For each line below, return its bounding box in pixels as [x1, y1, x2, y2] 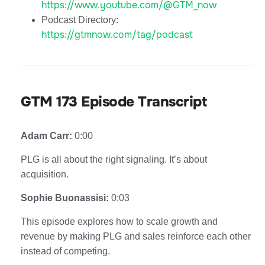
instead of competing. [21, 245, 110, 256]
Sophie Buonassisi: [21, 192, 111, 203]
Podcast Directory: [41, 14, 118, 25]
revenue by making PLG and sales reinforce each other [21, 231, 251, 241]
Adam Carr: [21, 130, 75, 141]
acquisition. [21, 169, 69, 179]
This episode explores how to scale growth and [21, 216, 218, 227]
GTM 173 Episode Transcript [21, 92, 206, 111]
